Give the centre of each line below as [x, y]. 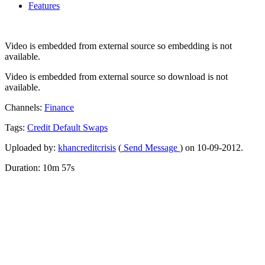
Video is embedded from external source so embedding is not [118, 46]
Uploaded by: [31, 148]
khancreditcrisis [87, 148]
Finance [59, 108]
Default [68, 128]
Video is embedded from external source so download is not [116, 77]
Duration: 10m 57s [40, 168]
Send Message [151, 148]
